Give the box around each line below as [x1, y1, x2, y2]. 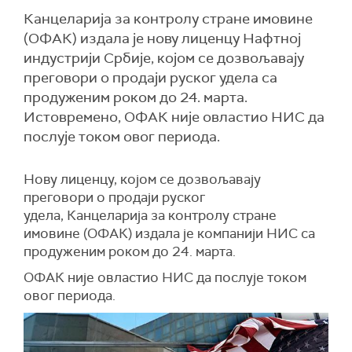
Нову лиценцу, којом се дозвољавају [24, 170, 261, 188]
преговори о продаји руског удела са [24, 68, 277, 87]
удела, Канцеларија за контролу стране [24, 207, 277, 224]
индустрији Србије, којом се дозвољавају [24, 49, 304, 68]
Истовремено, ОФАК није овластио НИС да [24, 108, 324, 126]
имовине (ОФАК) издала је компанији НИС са [24, 225, 315, 242]
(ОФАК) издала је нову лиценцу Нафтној [24, 29, 301, 48]
